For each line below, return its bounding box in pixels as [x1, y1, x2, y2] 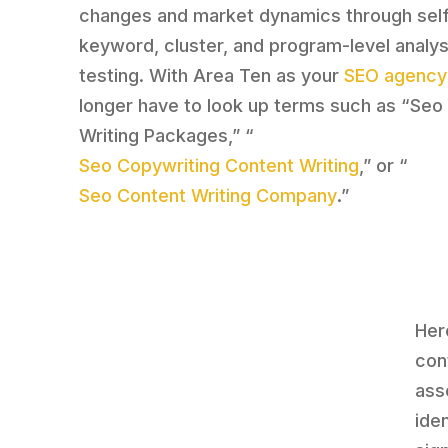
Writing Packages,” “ [79, 125, 255, 147]
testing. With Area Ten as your [79, 65, 345, 87]
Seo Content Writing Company [79, 185, 338, 207]
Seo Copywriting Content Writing [79, 155, 360, 177]
